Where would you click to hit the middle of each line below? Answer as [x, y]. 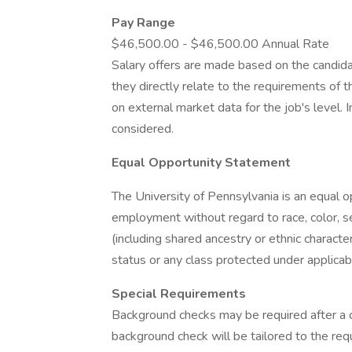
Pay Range [143, 23]
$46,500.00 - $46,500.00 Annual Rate [220, 44]
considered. [143, 129]
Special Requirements [179, 294]
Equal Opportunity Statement [201, 163]
